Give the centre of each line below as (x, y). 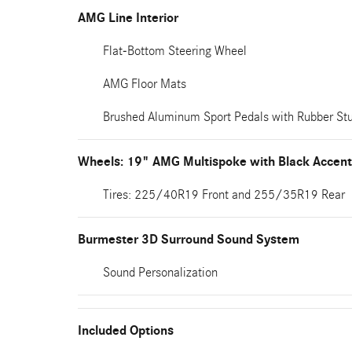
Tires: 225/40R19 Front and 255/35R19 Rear (224, 194)
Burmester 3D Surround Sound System (189, 240)
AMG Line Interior (128, 18)
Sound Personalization (160, 272)
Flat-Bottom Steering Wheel (175, 51)
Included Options (126, 331)
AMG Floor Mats (145, 84)
